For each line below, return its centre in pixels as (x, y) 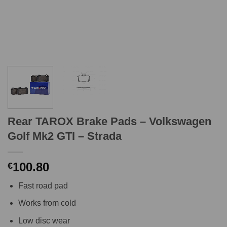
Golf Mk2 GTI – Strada (65, 136)
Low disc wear (44, 221)
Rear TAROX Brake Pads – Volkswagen (109, 121)
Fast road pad (43, 185)
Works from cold (47, 203)
